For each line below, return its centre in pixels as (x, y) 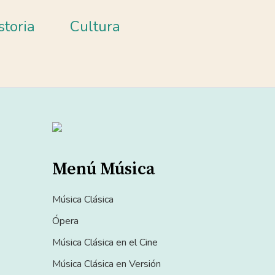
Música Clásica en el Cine (105, 242)
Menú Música (103, 169)
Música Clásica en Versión (107, 264)
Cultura (95, 26)
